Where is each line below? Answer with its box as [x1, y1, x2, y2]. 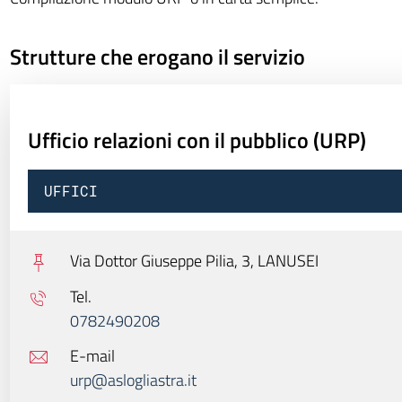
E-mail [69, 343, 115, 368]
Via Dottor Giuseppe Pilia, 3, [69, 249, 258, 273]
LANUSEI [257, 249, 319, 273]
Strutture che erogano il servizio [9, 40, 305, 73]
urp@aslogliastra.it [69, 367, 197, 392]
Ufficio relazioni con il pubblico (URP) [27, 124, 366, 156]
